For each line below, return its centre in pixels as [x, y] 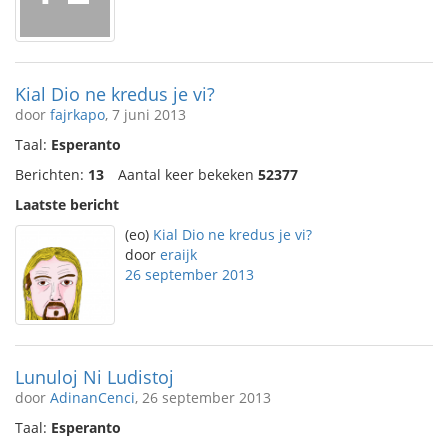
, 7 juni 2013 [145, 114]
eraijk [178, 254]
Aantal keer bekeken [188, 174]
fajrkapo [77, 114]
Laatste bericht [67, 204]
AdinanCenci [92, 397]
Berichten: [51, 174]
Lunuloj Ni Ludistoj [94, 377]
